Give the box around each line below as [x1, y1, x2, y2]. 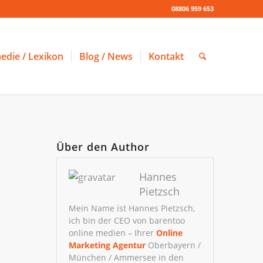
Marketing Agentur [68, 240, 146, 251]
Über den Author [56, 140, 150, 154]
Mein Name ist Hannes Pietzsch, [68, 203, 195, 214]
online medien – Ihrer [68, 227, 156, 238]
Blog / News [79, 50, 133, 63]
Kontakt [148, 50, 184, 63]
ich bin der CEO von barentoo [68, 215, 185, 226]
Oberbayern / [145, 240, 201, 251]
